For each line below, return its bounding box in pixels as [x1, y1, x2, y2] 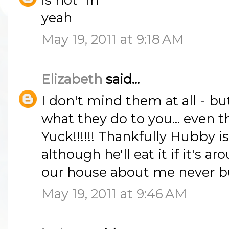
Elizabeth [41, 71, 102, 87]
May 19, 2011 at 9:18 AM [41, 31, 184, 47]
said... [102, 71, 140, 87]
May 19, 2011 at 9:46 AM [41, 186, 187, 202]
